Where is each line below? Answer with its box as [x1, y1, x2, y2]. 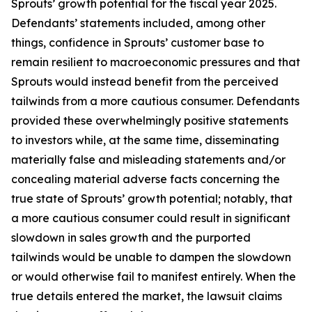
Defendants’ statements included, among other [11, 16, 265, 30]
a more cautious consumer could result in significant [11, 211, 290, 225]
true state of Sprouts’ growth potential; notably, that [11, 192, 292, 205]
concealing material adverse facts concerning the [11, 172, 280, 186]
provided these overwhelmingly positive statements [11, 114, 288, 127]
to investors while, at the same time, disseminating [11, 133, 279, 147]
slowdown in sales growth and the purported [11, 231, 251, 244]
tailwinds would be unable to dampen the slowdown [11, 250, 291, 264]
